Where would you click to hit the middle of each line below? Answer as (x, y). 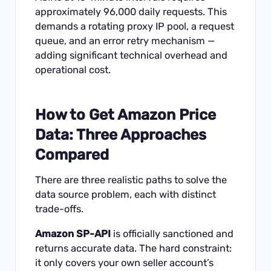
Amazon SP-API (73, 233)
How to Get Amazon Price (126, 114)
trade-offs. (60, 209)
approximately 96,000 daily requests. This (131, 12)
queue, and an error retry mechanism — (126, 41)
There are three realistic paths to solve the (131, 180)
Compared (72, 154)
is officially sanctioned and (172, 233)
